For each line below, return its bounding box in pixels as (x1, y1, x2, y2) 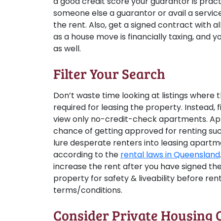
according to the (53, 149, 120, 160)
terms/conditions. (53, 184, 122, 196)
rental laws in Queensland (120, 149, 220, 160)
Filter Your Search (53, 64, 165, 83)
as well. (53, 43, 81, 54)
